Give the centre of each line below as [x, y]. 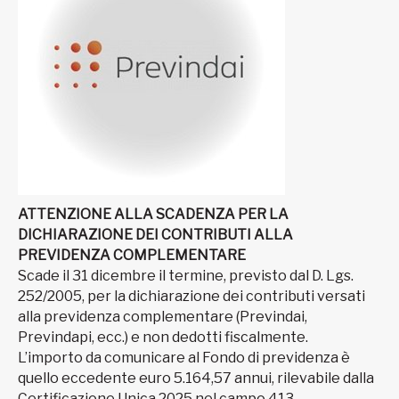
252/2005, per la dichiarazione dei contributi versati [191, 297]
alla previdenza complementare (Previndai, [163, 317]
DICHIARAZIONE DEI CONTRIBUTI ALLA [155, 235]
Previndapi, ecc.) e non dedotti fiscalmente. [164, 338]
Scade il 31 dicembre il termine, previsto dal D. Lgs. [186, 276]
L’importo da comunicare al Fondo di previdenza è [184, 358]
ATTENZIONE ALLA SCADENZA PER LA [153, 215]
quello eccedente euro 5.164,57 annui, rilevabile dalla [196, 379]
